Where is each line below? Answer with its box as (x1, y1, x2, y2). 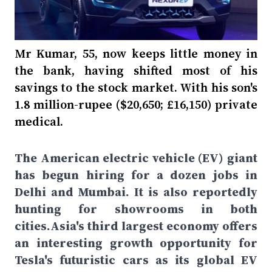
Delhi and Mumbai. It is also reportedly (15, 183, 257, 200)
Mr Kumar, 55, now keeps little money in (15, 45, 257, 62)
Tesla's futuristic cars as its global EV (15, 251, 257, 268)
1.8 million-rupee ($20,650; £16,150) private (15, 96, 257, 113)
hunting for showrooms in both (15, 200, 257, 217)
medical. (15, 113, 63, 130)
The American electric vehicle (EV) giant (15, 149, 257, 166)
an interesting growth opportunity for (15, 234, 257, 251)
